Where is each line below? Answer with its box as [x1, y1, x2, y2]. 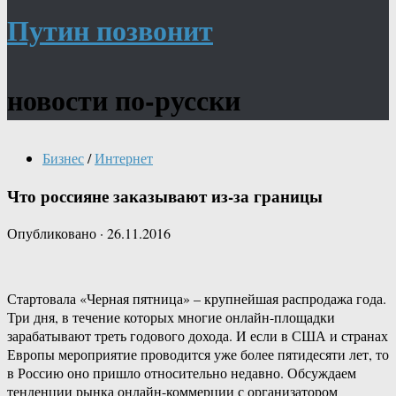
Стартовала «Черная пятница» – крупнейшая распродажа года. [7, 289, 386, 308]
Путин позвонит [7, 9, 213, 50]
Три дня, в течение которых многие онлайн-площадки [7, 308, 335, 327]
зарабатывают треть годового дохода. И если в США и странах [7, 326, 388, 346]
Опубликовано [7, 224, 100, 243]
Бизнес [42, 148, 84, 167]
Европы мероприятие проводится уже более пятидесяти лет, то [7, 345, 389, 364]
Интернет [95, 148, 153, 167]
